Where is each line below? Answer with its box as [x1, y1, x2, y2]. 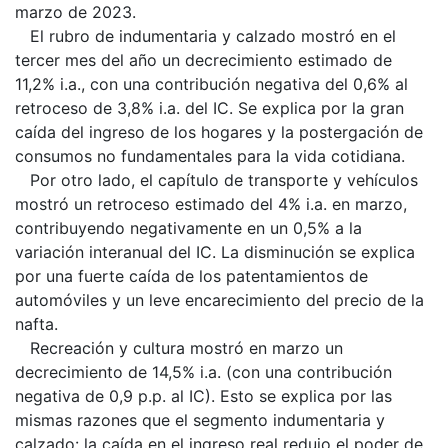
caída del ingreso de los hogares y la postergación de [15, 121, 423, 142]
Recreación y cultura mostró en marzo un [15, 337, 343, 358]
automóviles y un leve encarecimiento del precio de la [15, 289, 424, 310]
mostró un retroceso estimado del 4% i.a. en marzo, [15, 193, 407, 214]
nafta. [15, 313, 58, 334]
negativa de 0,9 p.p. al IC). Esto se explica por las [15, 385, 392, 406]
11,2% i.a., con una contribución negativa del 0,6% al [15, 73, 408, 94]
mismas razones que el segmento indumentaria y [15, 409, 385, 430]
